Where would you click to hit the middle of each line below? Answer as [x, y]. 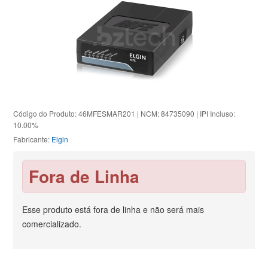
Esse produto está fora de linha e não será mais [113, 209]
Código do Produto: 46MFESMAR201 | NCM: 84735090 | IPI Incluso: [124, 113]
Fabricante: [33, 139]
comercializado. [52, 223]
